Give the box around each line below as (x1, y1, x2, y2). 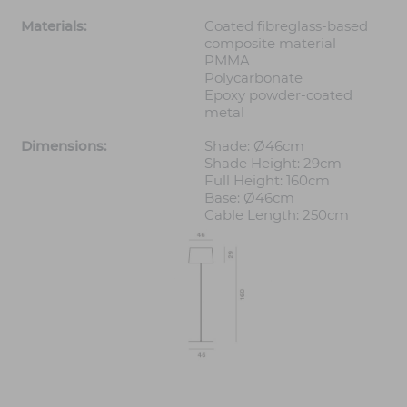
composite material (204, 35, 336, 53)
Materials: (21, 17, 86, 35)
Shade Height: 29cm (204, 154, 342, 173)
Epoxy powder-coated (204, 86, 352, 104)
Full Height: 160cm (204, 172, 330, 190)
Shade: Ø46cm (204, 137, 304, 155)
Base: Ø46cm (204, 189, 294, 207)
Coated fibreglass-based (204, 17, 368, 35)
